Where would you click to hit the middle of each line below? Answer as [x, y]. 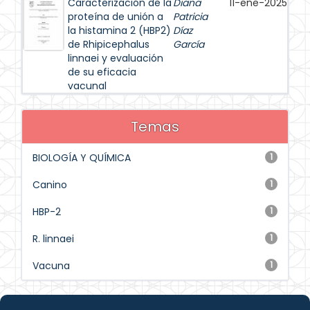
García [189, 44]
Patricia [190, 17]
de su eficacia [102, 72]
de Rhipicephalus [109, 44]
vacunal [87, 86]
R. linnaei [53, 239]
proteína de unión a [116, 17]
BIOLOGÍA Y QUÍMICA [82, 158]
